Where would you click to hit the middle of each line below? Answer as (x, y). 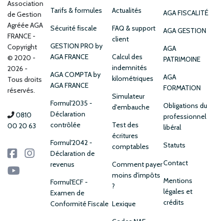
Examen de (67, 193)
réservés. (21, 90)
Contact (176, 163)
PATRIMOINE (182, 59)
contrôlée (65, 125)
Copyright (22, 47)
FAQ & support (134, 28)
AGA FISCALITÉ (186, 13)
